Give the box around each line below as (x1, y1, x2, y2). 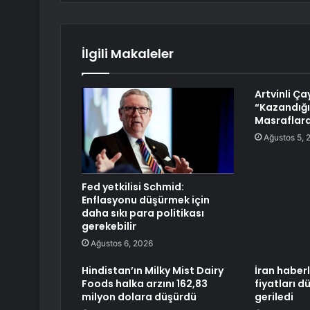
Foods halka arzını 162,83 (82, 277, 208, 291)
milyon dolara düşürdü (82, 290, 197, 304)
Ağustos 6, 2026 (91, 238, 153, 249)
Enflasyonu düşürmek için (82, 193, 210, 208)
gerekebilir (82, 219, 136, 234)
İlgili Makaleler (82, 45, 174, 63)
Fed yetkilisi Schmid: (82, 180, 184, 194)
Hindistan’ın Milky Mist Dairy (82, 264, 224, 278)
